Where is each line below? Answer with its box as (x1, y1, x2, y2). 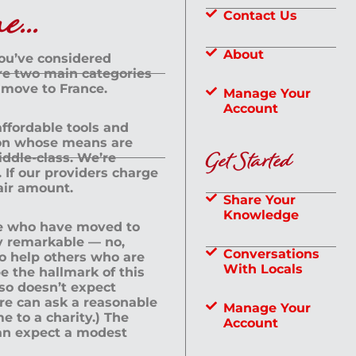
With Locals (223, 261, 304, 277)
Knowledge (223, 207, 300, 222)
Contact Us (223, 7, 298, 23)
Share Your (223, 192, 296, 207)
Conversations (223, 246, 320, 261)
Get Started (205, 142, 292, 183)
